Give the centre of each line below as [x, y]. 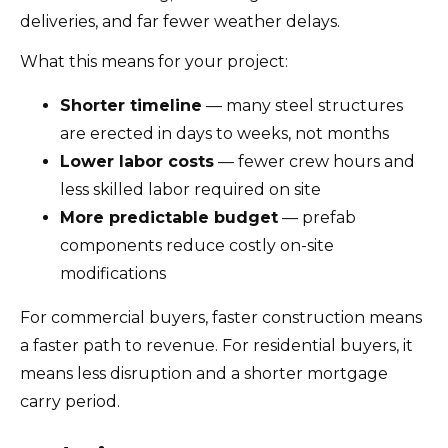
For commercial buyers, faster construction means [221, 318]
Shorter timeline [131, 106]
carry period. [70, 402]
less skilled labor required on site [190, 190]
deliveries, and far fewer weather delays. [180, 22]
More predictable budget [169, 218]
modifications [113, 274]
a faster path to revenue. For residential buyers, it [216, 346]
